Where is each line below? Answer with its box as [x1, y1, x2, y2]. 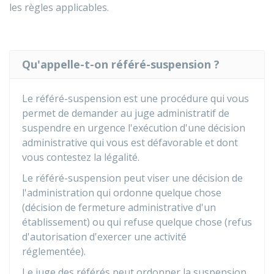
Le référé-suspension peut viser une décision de [22, 171, 243, 185]
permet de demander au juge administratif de [22, 106, 229, 120]
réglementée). [22, 245, 86, 258]
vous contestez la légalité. [22, 150, 139, 164]
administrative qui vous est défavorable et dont [22, 136, 238, 149]
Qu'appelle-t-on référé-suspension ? [22, 57, 220, 72]
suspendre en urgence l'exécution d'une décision [22, 121, 245, 135]
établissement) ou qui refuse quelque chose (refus [22, 215, 252, 229]
